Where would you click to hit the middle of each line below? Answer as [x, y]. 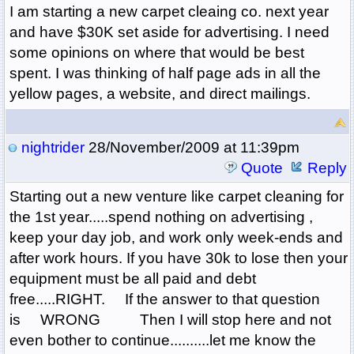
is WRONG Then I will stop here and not [170, 320]
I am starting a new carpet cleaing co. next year [169, 12]
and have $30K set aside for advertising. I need [169, 32]
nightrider [53, 148]
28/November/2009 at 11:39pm [192, 148]
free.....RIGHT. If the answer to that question [164, 299]
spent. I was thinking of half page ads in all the [165, 73]
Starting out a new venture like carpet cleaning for [176, 197]
